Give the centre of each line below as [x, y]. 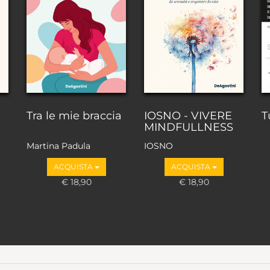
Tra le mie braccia [74, 115]
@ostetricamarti [61, 158]
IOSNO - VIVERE [188, 115]
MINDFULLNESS [189, 127]
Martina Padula [58, 146]
